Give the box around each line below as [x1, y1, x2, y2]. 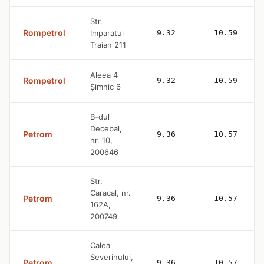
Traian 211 [90, 40, 126, 49]
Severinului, [90, 252, 133, 262]
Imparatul [90, 28, 124, 38]
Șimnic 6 [90, 82, 121, 91]
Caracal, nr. [90, 188, 131, 197]
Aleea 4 [90, 70, 118, 80]
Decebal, [90, 124, 122, 133]
